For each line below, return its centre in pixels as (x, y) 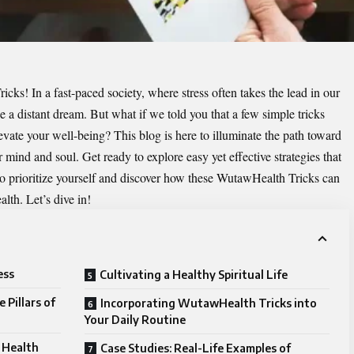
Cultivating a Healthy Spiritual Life (194, 275)
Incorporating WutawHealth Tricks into (209, 303)
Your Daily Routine (135, 320)
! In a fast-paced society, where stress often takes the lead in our (182, 92)
